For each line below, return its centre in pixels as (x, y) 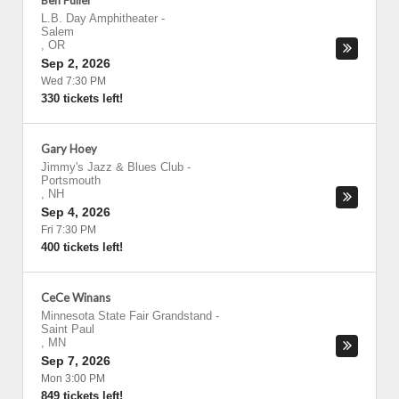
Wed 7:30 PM (73, 81)
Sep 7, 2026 (76, 361)
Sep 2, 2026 (76, 63)
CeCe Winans (76, 297)
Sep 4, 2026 (76, 212)
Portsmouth (71, 180)
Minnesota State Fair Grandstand (126, 316)
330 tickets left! (82, 98)
